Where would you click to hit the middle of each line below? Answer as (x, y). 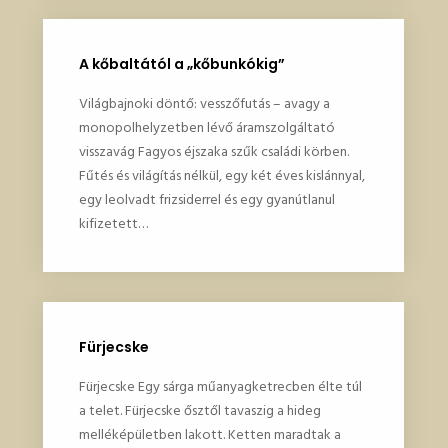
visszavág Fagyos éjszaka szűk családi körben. (213, 152)
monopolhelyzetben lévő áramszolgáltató (206, 128)
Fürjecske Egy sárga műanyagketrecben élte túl (220, 387)
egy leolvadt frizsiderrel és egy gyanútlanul (206, 200)
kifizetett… (113, 224)
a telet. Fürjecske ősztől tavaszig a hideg (199, 411)
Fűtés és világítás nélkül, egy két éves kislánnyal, (221, 176)
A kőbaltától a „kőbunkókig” (181, 64)
